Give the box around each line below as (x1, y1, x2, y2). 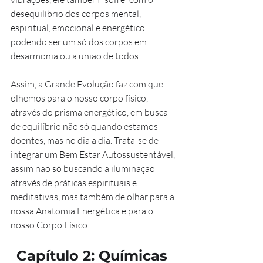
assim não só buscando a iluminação (11, 162, 157, 174)
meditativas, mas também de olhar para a (11, 190, 176, 203)
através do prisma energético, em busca (11, 106, 170, 118)
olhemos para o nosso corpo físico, (11, 92, 150, 104)
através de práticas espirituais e (11, 176, 139, 188)
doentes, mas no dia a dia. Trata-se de (11, 134, 160, 146)
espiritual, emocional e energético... (11, 21, 152, 33)
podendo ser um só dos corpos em (11, 35, 149, 48)
